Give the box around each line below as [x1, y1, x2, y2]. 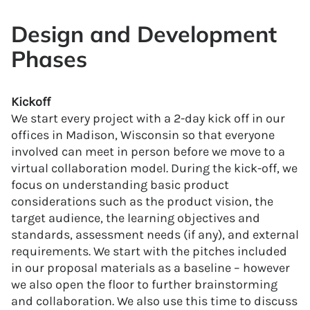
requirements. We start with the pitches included [11, 243, 287, 259]
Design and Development [11, 19, 277, 48]
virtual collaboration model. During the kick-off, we [11, 160, 298, 176]
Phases [11, 44, 87, 73]
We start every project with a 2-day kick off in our [11, 110, 285, 126]
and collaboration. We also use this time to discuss [11, 293, 298, 309]
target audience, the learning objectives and [11, 210, 260, 226]
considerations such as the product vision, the [11, 193, 273, 209]
